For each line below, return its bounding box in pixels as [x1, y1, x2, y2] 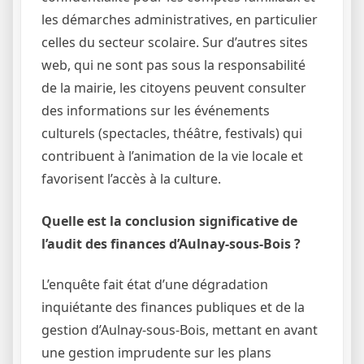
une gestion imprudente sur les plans [41, 343, 271, 362]
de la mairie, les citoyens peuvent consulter [41, 79, 306, 97]
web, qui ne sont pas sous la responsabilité [41, 56, 305, 75]
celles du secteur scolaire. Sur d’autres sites [41, 33, 308, 52]
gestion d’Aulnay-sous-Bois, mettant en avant [41, 320, 318, 339]
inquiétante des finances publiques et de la [41, 297, 305, 316]
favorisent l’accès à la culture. [41, 170, 221, 188]
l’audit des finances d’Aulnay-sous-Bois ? [41, 235, 301, 253]
